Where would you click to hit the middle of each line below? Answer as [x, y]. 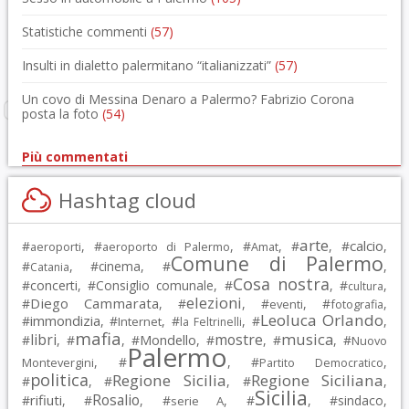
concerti [53, 285]
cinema [120, 266]
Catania [49, 267]
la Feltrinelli [211, 322]
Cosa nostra [281, 284]
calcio [367, 246]
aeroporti [55, 246]
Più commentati [74, 157]
